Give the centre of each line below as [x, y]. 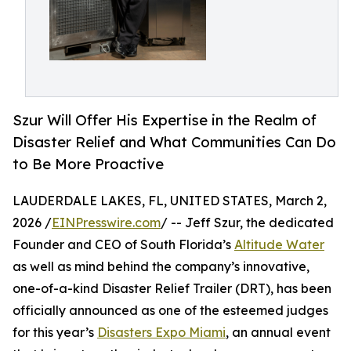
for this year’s [55, 333]
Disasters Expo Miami [161, 333]
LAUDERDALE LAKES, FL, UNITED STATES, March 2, [170, 201]
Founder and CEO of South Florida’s [123, 245]
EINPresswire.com [106, 223]
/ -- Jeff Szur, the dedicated [247, 223]
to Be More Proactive [88, 164]
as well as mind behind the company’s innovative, [161, 267]
